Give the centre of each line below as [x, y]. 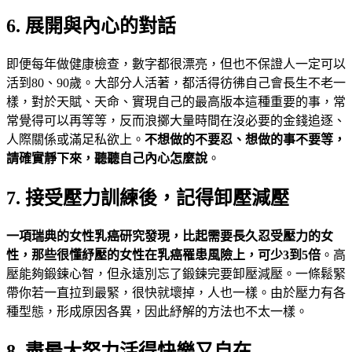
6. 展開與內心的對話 [91, 26]
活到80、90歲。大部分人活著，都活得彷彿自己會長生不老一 [176, 83]
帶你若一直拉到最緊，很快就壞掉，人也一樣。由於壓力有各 [176, 293]
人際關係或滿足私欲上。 [75, 140]
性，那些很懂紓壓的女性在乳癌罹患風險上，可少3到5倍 [163, 255]
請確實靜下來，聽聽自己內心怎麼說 [107, 159]
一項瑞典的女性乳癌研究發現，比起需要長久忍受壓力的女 [170, 236]
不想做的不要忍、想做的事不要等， [245, 140]
